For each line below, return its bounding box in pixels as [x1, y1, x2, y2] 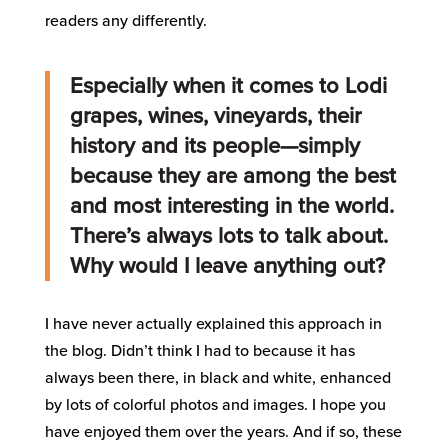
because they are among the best [69, 163, 396, 190]
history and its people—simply [69, 133, 360, 160]
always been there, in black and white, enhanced [44, 368, 391, 389]
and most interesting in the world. [69, 193, 394, 220]
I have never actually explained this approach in [44, 314, 382, 335]
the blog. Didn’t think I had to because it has [44, 341, 355, 362]
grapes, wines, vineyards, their [69, 103, 361, 130]
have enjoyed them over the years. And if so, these [44, 422, 402, 443]
